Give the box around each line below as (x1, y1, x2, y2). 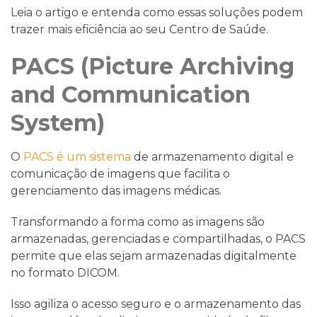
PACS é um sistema (23, 150, 131, 163)
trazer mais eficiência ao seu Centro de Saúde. (11, 23, 268, 36)
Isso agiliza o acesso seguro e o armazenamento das (11, 297, 301, 311)
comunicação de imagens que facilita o (11, 167, 230, 180)
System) (11, 109, 105, 137)
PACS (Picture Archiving (11, 52, 294, 80)
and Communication (11, 81, 250, 108)
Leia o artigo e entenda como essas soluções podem (11, 6, 303, 19)
